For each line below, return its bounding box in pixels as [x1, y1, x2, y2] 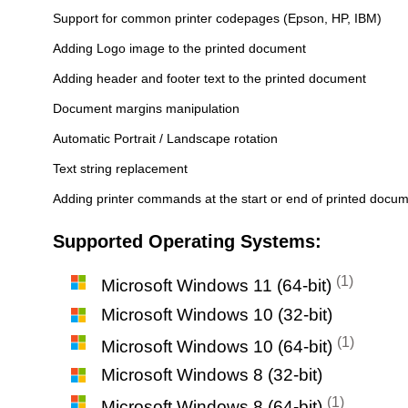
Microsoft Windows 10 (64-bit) [101, 336, 337, 356]
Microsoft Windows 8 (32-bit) [101, 364, 322, 384]
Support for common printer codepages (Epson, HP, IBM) [53, 11, 382, 26]
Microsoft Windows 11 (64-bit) [101, 276, 336, 296]
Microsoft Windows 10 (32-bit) [101, 304, 332, 324]
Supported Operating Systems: [53, 230, 321, 251]
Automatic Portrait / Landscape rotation [53, 131, 278, 147]
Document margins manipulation [53, 101, 240, 117]
